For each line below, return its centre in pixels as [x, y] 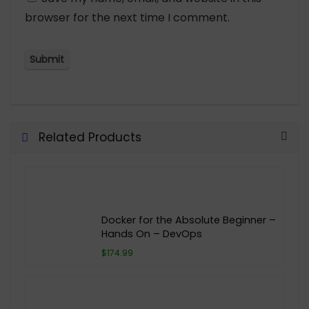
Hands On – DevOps [152, 233]
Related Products [90, 137]
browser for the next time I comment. [127, 18]
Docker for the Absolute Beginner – [189, 220]
